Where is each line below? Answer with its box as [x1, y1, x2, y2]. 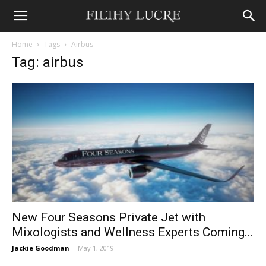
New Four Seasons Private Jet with [12, 210, 205, 225]
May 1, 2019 [78, 243, 114, 253]
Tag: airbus [12, 54, 83, 71]
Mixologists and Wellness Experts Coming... [12, 225, 254, 240]
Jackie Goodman [12, 243, 69, 253]
